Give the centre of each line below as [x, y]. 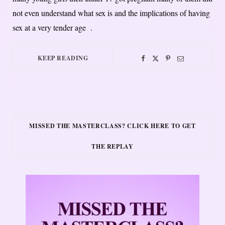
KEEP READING [63, 58]
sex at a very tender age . [52, 27]
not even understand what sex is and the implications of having [111, 13]
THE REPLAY [113, 146]
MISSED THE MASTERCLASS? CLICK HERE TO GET [113, 126]
